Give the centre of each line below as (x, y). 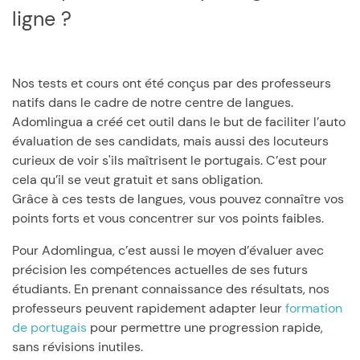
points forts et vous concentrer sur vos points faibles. (168, 218)
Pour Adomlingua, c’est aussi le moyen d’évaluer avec (168, 250)
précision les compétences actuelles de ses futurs (160, 270)
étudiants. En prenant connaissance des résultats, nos (171, 289)
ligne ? (42, 19)
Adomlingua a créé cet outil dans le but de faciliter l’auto (179, 122)
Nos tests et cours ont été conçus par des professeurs (172, 83)
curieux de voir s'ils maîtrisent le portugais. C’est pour (170, 160)
